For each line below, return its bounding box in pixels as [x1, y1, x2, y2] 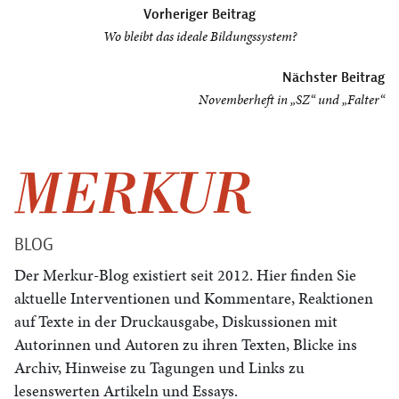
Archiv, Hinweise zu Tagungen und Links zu [14, 356, 305, 379]
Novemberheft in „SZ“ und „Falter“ [199, 91, 385, 109]
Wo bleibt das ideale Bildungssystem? [102, 28, 297, 45]
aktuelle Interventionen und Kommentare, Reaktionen [14, 287, 373, 310]
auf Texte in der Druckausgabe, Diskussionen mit [14, 310, 338, 333]
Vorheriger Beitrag [143, 4, 256, 23]
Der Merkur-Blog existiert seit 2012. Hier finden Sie [14, 264, 356, 287]
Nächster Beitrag [282, 68, 385, 86]
